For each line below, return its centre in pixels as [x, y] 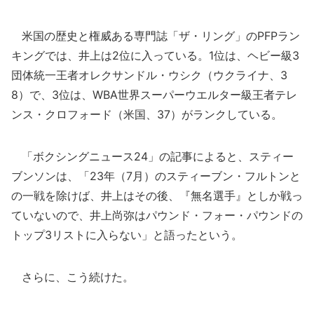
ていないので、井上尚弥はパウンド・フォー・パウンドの [157, 215]
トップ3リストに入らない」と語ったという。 [127, 235]
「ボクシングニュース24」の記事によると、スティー [152, 156]
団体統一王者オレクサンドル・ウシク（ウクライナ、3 [149, 75]
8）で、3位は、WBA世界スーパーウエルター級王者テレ [154, 95]
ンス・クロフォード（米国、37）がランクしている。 [147, 114]
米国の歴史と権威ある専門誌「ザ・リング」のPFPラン [156, 36]
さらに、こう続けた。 [73, 277]
